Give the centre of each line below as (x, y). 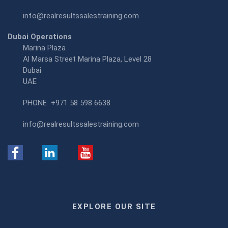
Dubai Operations (40, 37)
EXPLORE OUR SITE (114, 207)
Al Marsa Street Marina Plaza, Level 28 (87, 59)
